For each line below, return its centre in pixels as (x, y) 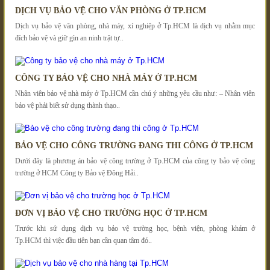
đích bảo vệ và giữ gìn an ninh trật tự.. (69, 38)
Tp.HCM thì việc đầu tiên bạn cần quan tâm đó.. (83, 240)
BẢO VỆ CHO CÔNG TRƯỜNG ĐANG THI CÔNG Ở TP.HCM (134, 145)
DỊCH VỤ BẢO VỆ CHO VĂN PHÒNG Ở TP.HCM (111, 10)
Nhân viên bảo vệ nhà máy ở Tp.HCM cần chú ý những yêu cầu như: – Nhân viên (135, 93)
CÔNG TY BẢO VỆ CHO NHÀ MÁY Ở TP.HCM (106, 78)
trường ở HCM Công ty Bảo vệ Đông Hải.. (77, 173)
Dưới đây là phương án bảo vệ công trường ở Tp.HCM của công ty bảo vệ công (135, 161)
